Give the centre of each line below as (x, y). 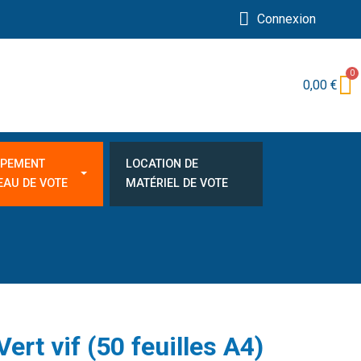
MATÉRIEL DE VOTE (177, 184)
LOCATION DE (162, 164)
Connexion (287, 19)
